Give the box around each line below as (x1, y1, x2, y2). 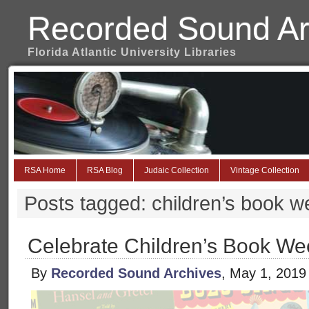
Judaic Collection (144, 166, 209, 175)
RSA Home (24, 166, 66, 175)
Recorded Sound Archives (51, 266, 221, 281)
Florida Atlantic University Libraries (28, 46, 237, 58)
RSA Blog (87, 166, 123, 175)
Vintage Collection (230, 166, 299, 175)
